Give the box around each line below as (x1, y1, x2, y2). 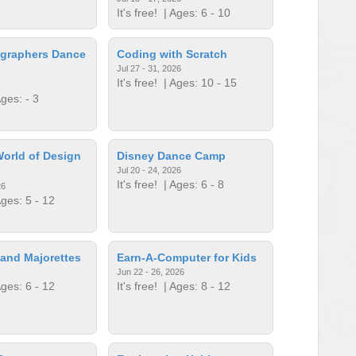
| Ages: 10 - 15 (157, 75, 238, 89)
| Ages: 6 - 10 (157, 6, 231, 19)
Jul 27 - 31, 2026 (117, 63, 182, 73)
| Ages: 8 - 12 (157, 279, 231, 292)
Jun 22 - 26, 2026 (117, 266, 185, 277)
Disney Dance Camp (117, 149, 226, 162)
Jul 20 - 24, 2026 (117, 164, 182, 175)
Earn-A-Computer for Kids (117, 250, 257, 264)
